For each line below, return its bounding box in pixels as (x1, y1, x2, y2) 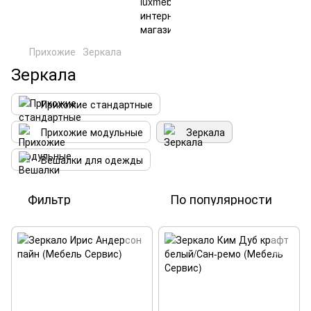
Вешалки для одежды (41, 153, 143, 167)
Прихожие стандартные (41, 97, 153, 111)
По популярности (170, 190, 272, 208)
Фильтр (28, 190, 71, 208)
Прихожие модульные (41, 125, 143, 139)
